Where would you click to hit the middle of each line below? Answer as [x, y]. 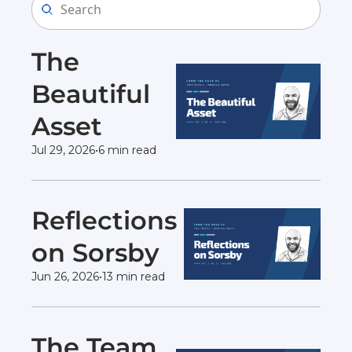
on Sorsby [99, 253]
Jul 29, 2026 [63, 150]
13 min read [134, 277]
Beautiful [91, 94]
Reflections [104, 220]
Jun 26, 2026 [65, 277]
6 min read [127, 150]
